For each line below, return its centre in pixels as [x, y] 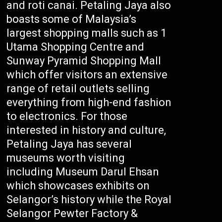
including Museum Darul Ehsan [83, 172]
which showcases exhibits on [78, 186]
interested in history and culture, [86, 130]
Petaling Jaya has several [69, 144]
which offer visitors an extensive [87, 75]
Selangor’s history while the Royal [89, 199]
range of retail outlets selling [78, 88]
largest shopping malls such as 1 [87, 33]
